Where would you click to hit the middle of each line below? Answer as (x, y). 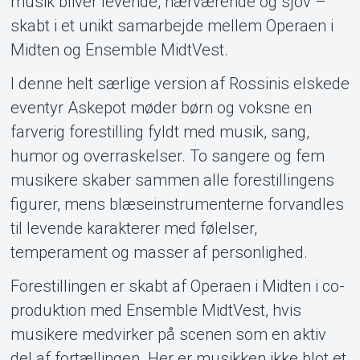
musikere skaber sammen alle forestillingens (172, 180)
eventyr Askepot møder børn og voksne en (161, 107)
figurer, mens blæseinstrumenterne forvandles (177, 204)
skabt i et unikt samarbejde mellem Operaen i (172, 25)
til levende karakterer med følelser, (133, 228)
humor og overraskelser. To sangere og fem (167, 155)
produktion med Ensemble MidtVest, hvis (155, 310)
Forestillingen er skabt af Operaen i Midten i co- (177, 286)
